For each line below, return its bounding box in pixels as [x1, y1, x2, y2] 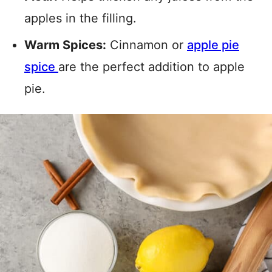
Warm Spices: [24, 38, 106, 52]
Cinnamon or [106, 38, 187, 52]
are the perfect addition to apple [58, 59, 245, 74]
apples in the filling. [24, 11, 137, 25]
